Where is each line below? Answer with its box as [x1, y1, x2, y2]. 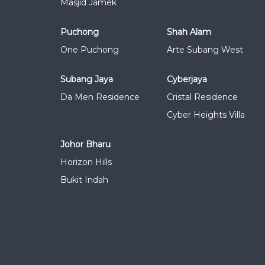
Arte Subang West [167, 44, 243, 55]
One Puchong [60, 44, 119, 55]
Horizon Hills [60, 157, 112, 167]
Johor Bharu [60, 139, 111, 150]
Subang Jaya [60, 74, 113, 85]
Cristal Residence [167, 92, 238, 102]
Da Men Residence [60, 92, 140, 102]
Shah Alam [167, 27, 211, 37]
